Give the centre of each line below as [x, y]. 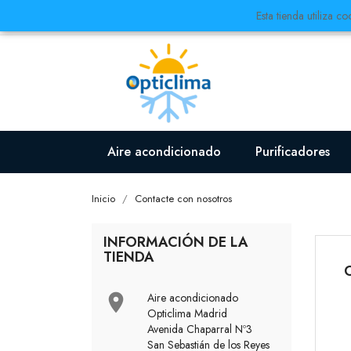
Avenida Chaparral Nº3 [200, 329]
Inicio [103, 199]
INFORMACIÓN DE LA [176, 242]
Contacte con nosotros [183, 199]
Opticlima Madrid [187, 313]
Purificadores [293, 152]
